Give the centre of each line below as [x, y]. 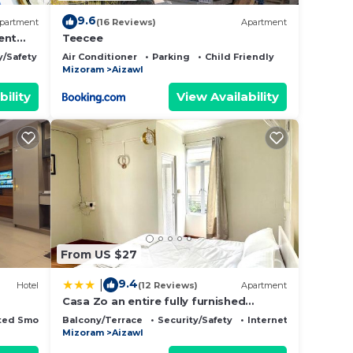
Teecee [83, 38]
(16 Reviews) [126, 22]
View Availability [228, 97]
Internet [268, 320]
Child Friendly [240, 57]
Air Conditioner [100, 57]
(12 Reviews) [168, 285]
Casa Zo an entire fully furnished [154, 301]
